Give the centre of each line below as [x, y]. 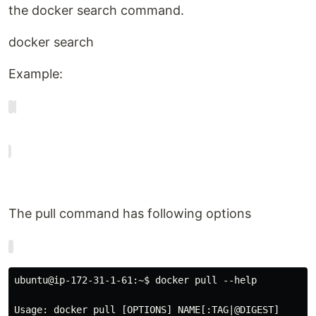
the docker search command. [96, 11]
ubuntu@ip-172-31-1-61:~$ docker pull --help [135, 280]
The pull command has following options [130, 214]
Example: [36, 74]
